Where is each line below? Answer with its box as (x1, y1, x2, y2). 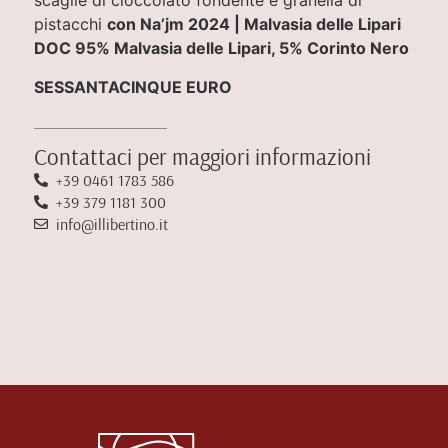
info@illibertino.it (56, 214, 169, 235)
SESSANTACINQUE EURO (33, 76, 232, 97)
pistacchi (33, 14, 107, 35)
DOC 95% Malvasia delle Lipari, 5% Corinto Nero (33, 38, 409, 59)
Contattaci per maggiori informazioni (33, 142, 371, 172)
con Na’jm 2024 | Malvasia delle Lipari (106, 14, 401, 35)
